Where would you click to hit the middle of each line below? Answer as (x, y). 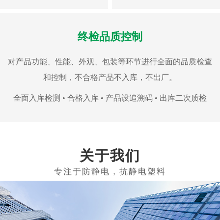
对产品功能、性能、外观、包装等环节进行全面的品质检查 (110, 61)
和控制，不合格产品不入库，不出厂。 (110, 77)
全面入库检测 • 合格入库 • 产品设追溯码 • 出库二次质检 (110, 98)
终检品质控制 (110, 36)
